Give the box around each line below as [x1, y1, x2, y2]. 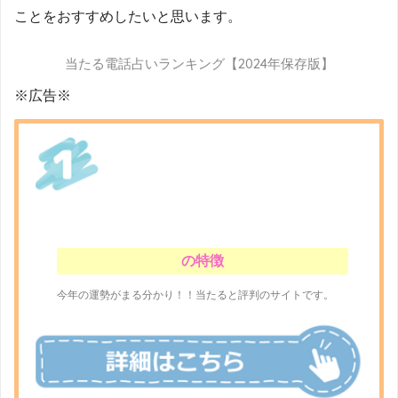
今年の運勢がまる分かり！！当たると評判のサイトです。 [56, 288, 334, 301]
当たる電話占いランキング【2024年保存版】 [64, 55, 334, 73]
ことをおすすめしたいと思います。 [14, 9, 242, 25]
